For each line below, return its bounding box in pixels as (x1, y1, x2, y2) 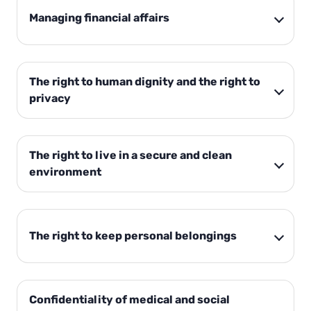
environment (29, 165, 101, 179)
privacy (29, 92, 71, 106)
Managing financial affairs (29, 11, 169, 25)
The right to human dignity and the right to (29, 75, 260, 89)
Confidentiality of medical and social (29, 293, 230, 307)
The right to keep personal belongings (29, 229, 237, 243)
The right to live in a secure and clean (29, 149, 232, 162)
